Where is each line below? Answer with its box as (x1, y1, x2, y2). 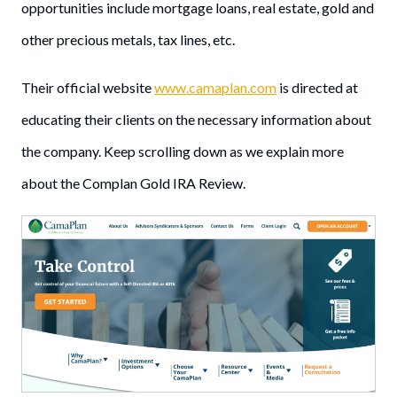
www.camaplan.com (154, 79, 276, 97)
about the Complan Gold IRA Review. (21, 175, 248, 192)
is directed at (276, 79, 358, 97)
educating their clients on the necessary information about (21, 111, 371, 128)
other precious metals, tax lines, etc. (21, 31, 237, 49)
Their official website (21, 79, 154, 97)
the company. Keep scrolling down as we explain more (21, 143, 344, 160)
